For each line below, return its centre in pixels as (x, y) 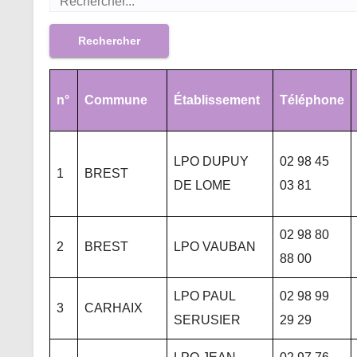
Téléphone (312, 100)
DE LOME (202, 185)
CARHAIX (114, 308)
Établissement (217, 100)
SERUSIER (207, 320)
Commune (116, 100)
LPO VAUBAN (215, 247)
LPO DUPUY (211, 161)
